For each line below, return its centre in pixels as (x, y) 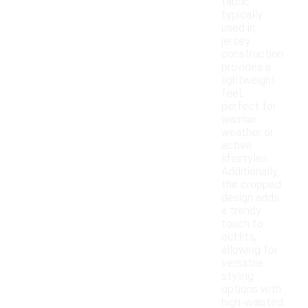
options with (251, 289)
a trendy (241, 211)
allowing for (250, 250)
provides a (246, 67)
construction (252, 54)
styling (238, 276)
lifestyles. (245, 159)
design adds (250, 198)
